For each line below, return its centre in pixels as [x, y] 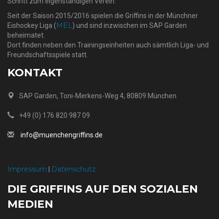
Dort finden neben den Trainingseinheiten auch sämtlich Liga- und [108, 45]
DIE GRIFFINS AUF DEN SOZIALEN [103, 189]
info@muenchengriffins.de [62, 135]
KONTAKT [35, 73]
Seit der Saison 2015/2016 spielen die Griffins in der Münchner [103, 16]
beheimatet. [26, 35]
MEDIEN [30, 204]
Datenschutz [74, 169]
